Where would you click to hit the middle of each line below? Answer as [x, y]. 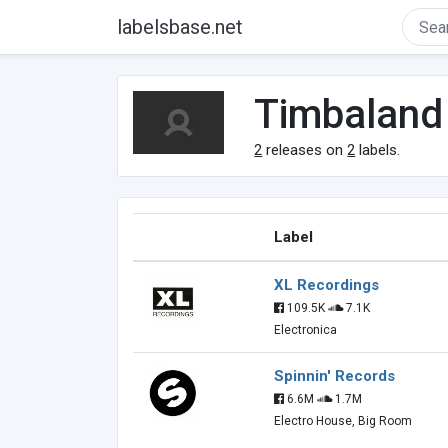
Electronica [305, 330]
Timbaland [349, 114]
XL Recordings [326, 285]
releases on [305, 150]
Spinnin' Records [334, 376]
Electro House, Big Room [343, 421]
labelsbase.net [180, 27]
